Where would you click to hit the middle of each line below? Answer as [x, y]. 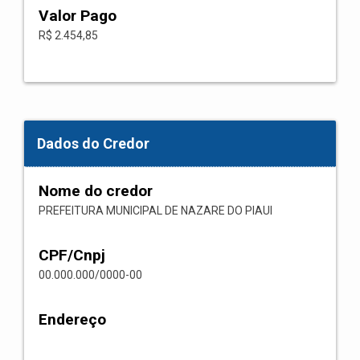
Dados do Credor [93, 143]
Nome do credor [96, 191]
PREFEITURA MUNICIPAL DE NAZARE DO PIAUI [155, 211]
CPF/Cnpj [72, 255]
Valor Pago [78, 16]
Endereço [72, 319]
